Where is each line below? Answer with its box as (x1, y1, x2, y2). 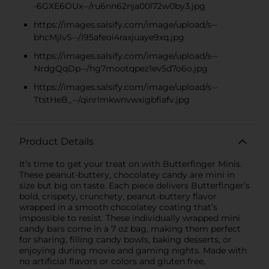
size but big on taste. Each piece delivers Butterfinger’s (19, 180, 250, 191)
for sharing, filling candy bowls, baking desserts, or (19, 234, 232, 245)
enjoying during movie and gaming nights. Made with (19, 244, 247, 256)
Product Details (19, 135, 94, 147)
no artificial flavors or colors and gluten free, (19, 255, 205, 267)
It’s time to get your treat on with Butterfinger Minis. (19, 158, 242, 169)
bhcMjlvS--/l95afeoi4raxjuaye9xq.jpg (34, 31, 184, 43)
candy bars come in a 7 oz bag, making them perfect (19, 223, 241, 234)
